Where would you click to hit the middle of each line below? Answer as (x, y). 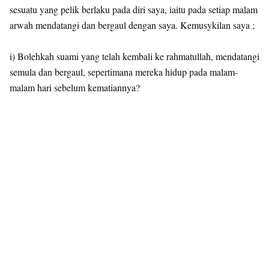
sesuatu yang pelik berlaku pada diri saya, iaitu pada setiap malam (134, 9)
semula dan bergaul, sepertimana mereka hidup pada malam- (124, 71)
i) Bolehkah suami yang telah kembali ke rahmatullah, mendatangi (134, 56)
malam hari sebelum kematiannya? (75, 87)
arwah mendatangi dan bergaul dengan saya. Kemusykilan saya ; (132, 25)
